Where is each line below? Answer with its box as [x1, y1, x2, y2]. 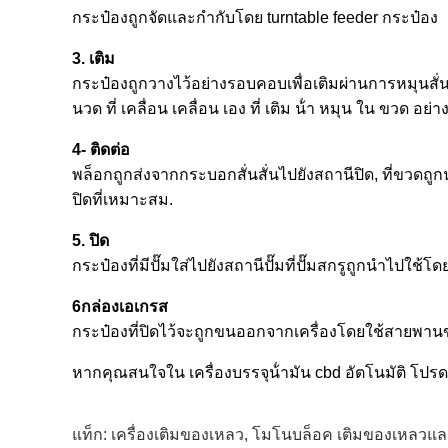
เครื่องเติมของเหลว [111, 426, 244, 443]
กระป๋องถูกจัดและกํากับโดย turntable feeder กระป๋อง [72, 9, 438, 26]
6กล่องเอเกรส [72, 298, 168, 315]
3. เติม [72, 50, 115, 67]
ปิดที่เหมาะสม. [72, 191, 173, 208]
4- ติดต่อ [72, 141, 130, 158]
